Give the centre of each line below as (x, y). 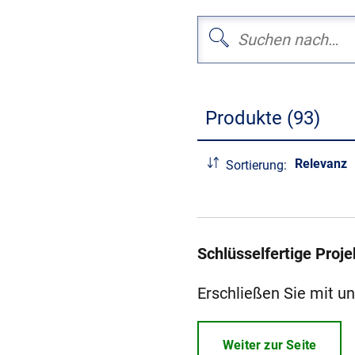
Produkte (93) (263, 118)
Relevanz (321, 164)
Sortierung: (256, 165)
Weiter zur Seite (270, 345)
